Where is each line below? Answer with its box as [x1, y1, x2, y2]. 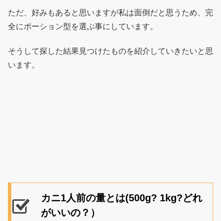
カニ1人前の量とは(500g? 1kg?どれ [41, 192, 202, 203]
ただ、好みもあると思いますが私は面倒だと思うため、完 [8, 8, 213, 17]
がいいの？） [41, 207, 100, 218]
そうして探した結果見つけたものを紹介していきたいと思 [8, 47, 213, 56]
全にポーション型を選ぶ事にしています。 [8, 22, 158, 31]
